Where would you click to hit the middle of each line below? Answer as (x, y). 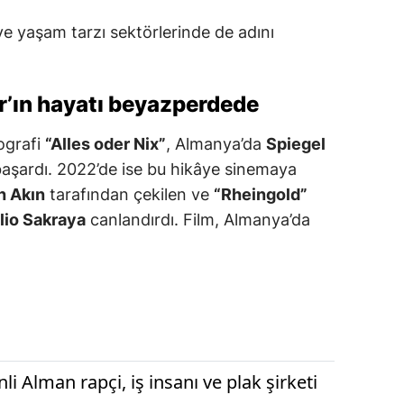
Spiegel (296, 143)
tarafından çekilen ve (129, 194)
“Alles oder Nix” (106, 143)
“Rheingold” (261, 194)
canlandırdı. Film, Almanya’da (198, 219)
